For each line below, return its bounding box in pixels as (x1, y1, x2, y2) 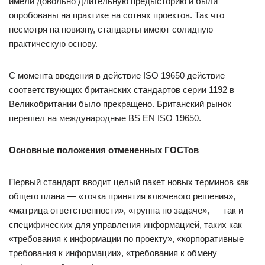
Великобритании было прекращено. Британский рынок (9, 99, 231, 109)
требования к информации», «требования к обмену (9, 248, 217, 258)
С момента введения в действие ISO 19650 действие (9, 70, 225, 80)
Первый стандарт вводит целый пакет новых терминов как (9, 177, 249, 187)
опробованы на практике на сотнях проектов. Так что (9, 10, 224, 20)
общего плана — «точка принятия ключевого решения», (9, 191, 235, 201)
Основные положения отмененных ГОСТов (9, 145, 199, 155)
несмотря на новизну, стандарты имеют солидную (9, 24, 213, 34)
